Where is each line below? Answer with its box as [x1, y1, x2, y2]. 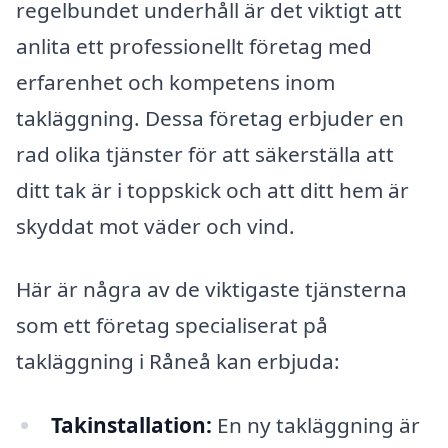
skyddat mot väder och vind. [16, 211, 295, 240]
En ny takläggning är [211, 411, 420, 440]
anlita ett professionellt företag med [16, 31, 372, 60]
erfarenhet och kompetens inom [16, 67, 335, 96]
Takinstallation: [50, 411, 212, 440]
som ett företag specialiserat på [16, 311, 328, 340]
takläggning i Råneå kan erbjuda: [16, 347, 340, 376]
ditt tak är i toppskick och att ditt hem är [16, 175, 409, 204]
